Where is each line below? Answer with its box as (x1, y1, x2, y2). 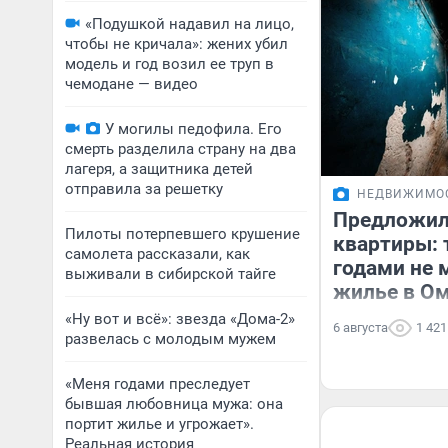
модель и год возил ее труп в (65, 55, 274, 73)
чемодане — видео (65, 75, 198, 93)
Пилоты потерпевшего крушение (65, 225, 300, 243)
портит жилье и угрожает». (65, 415, 254, 433)
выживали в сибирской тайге (65, 265, 276, 283)
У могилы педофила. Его (105, 120, 282, 138)
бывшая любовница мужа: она (65, 395, 283, 413)
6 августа (333, 320, 388, 335)
